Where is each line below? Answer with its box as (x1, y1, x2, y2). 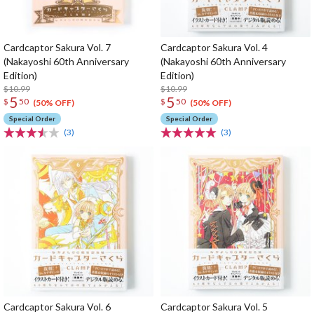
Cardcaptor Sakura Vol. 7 (4, 41, 111, 53)
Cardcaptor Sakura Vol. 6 (4, 301, 111, 313)
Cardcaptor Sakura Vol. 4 (161, 41, 268, 53)
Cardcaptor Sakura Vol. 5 (161, 301, 268, 313)
